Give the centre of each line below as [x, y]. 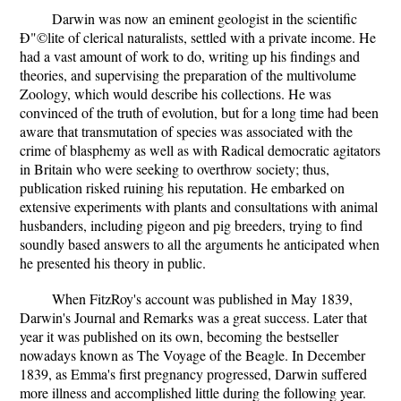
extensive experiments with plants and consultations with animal [199, 206]
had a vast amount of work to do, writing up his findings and [190, 56]
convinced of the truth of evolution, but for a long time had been [199, 112]
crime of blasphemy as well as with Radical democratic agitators [200, 150]
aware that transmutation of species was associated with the [186, 131]
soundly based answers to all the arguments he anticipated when [200, 244]
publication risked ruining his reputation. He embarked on [182, 188]
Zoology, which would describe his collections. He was [175, 94]
